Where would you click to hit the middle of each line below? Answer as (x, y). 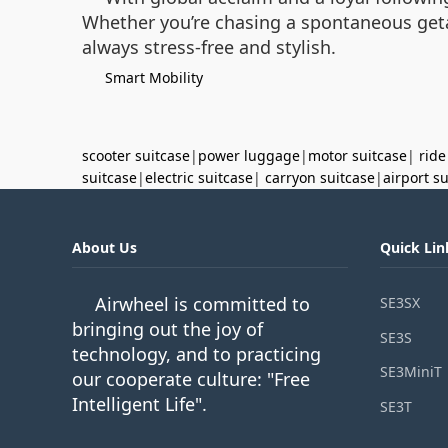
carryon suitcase (320, 177)
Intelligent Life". (139, 403)
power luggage (249, 155)
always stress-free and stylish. (209, 46)
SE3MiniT (411, 372)
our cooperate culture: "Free (191, 378)
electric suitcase (199, 177)
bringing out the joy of (167, 328)
